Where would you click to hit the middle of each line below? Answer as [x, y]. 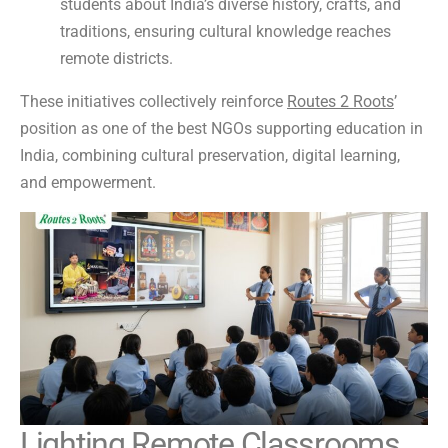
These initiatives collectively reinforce [153, 101]
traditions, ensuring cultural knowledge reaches [225, 31]
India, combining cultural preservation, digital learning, [210, 155]
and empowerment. [88, 182]
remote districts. [116, 58]
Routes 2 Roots [340, 101]
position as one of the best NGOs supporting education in [221, 128]
